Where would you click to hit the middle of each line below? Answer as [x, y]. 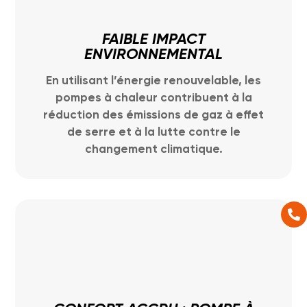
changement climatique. [153, 150]
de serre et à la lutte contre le [153, 133]
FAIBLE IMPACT [153, 40]
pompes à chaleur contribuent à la [153, 98]
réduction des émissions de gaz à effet [153, 115]
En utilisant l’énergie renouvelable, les [153, 81]
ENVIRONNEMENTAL [153, 55]
